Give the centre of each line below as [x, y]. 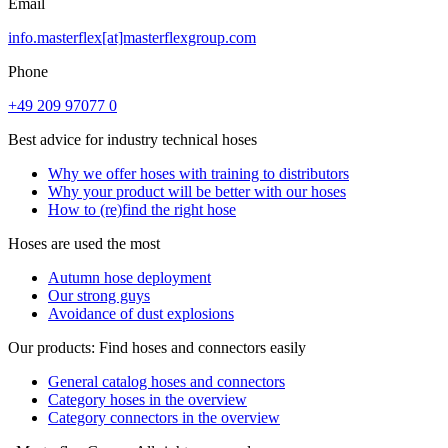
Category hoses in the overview [147, 399]
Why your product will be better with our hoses [197, 191]
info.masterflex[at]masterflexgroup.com [132, 37]
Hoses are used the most [84, 243]
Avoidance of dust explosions [141, 313]
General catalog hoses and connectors [166, 381]
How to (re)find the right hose [142, 209]
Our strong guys [99, 295]
